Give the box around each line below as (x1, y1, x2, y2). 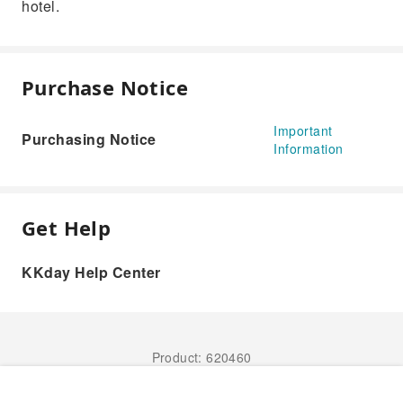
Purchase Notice (22, 74, 188, 101)
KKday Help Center (22, 262, 161, 282)
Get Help (22, 214, 112, 241)
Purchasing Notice (22, 129, 157, 149)
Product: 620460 (151, 348, 252, 366)
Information (273, 139, 344, 157)
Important (273, 121, 333, 139)
